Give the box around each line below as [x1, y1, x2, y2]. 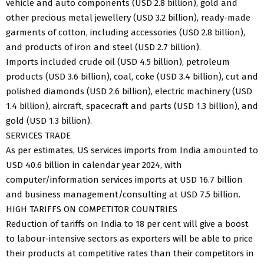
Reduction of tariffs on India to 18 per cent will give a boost [6, 218, 249, 229]
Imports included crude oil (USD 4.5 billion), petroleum [6, 56, 230, 67]
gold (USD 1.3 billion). [6, 115, 92, 126]
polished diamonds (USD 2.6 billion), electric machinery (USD [6, 85, 252, 97]
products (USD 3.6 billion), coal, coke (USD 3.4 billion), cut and [6, 71, 258, 82]
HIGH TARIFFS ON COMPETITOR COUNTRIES [6, 203, 177, 214]
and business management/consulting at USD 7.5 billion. [6, 189, 240, 200]
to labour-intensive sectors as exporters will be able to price [6, 233, 253, 244]
